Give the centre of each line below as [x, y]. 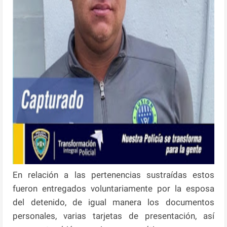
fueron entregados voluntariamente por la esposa [113, 188]
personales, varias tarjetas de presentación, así [113, 216]
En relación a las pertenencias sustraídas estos [113, 175]
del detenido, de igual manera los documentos [113, 202]
